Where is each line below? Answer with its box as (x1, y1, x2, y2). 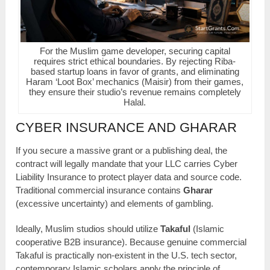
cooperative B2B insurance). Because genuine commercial (16, 236, 247, 247)
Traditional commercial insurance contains (16, 184, 184, 195)
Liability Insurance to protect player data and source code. (16, 171, 242, 182)
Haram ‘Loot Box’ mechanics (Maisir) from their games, (26, 77, 244, 87)
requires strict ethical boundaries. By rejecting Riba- (34, 56, 236, 67)
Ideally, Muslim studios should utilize (16, 223, 161, 234)
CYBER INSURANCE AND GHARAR (16, 119, 237, 135)
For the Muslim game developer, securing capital (39, 46, 230, 57)
